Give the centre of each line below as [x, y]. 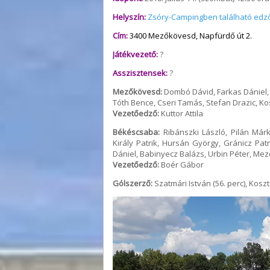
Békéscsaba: [136, 132]
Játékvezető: [135, 54]
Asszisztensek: [140, 73]
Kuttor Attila [181, 113]
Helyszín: [129, 17]
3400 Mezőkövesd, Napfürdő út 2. [191, 35]
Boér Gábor [181, 164]
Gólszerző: [133, 183]
